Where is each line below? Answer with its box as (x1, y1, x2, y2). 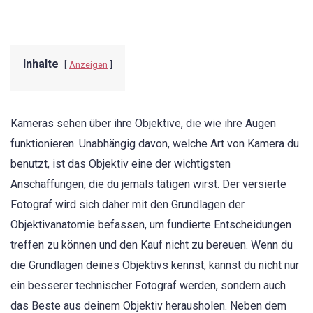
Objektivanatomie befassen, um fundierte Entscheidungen (10, 218, 291, 231)
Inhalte (23, 57, 59, 71)
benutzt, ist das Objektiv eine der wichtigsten (10, 157, 231, 170)
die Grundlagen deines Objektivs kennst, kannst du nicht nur (10, 259, 299, 272)
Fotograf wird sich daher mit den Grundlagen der (10, 198, 245, 211)
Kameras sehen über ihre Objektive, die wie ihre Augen (10, 117, 276, 130)
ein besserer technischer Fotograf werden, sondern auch (10, 279, 286, 292)
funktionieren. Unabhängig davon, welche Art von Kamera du (10, 137, 299, 150)
